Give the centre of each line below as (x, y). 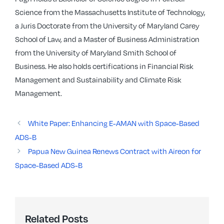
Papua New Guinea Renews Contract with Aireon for (114, 151)
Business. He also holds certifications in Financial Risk (104, 66)
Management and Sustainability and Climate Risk (98, 79)
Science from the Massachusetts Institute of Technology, (110, 12)
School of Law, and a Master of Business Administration (107, 39)
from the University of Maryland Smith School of (96, 52)
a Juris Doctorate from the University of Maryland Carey (107, 25)
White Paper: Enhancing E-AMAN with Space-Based (113, 123)
